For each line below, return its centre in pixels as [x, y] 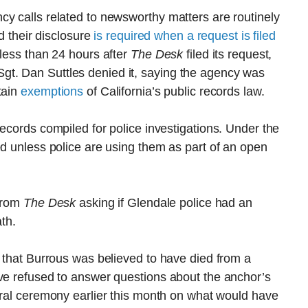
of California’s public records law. [174, 91]
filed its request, [228, 54]
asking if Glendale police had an [164, 203]
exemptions [52, 91]
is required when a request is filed [185, 36]
